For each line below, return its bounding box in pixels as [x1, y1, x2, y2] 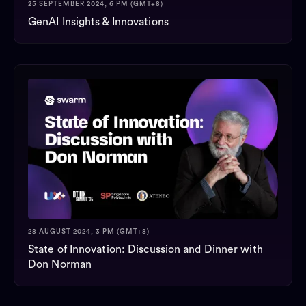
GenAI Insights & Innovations [28, 16, 169, 27]
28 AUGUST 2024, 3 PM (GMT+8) [28, 228, 150, 236]
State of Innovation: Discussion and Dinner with [28, 244, 263, 255]
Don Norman [28, 259, 92, 270]
